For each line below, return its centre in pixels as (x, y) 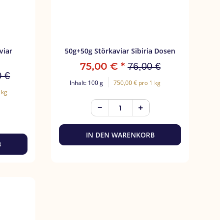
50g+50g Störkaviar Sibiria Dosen (120, 51)
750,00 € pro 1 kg (137, 83)
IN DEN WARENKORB (120, 135)
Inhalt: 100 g (87, 83)
